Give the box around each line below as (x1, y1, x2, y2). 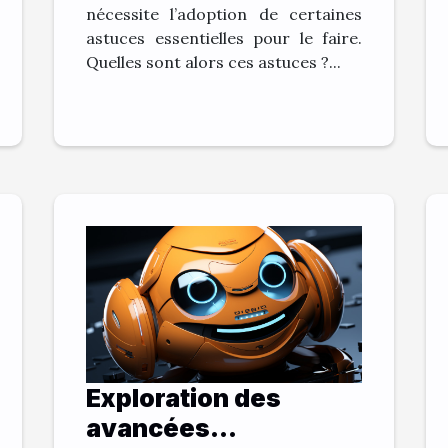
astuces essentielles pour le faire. (86, 27, 362, 48)
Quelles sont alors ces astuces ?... (86, 51, 341, 72)
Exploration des (86, 383, 281, 414)
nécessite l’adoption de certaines (86, 3, 362, 24)
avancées (86, 413, 210, 444)
